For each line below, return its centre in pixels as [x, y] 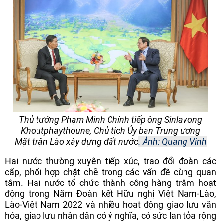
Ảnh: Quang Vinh [174, 141]
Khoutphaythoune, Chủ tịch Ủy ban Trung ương [110, 130]
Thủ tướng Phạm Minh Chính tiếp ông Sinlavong [110, 119]
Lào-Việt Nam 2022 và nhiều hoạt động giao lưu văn [110, 205]
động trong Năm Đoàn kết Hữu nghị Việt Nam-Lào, [110, 194]
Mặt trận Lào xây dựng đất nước [76, 141]
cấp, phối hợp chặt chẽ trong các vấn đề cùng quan [110, 172]
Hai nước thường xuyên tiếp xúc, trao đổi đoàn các [110, 161]
